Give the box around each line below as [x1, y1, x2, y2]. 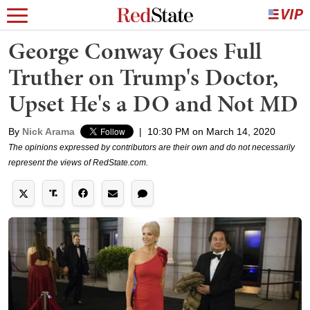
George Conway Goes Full [8, 35, 262, 67]
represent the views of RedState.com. [8, 158, 148, 167]
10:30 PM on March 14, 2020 [147, 126, 275, 137]
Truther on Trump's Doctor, [8, 61, 278, 93]
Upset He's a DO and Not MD [8, 87, 298, 120]
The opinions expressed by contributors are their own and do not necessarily [8, 143, 295, 152]
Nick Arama [22, 126, 75, 137]
